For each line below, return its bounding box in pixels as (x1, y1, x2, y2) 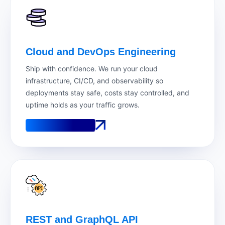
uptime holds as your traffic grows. (26, 100, 140, 109)
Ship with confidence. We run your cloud (26, 64, 158, 73)
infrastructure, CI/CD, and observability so (26, 76, 163, 85)
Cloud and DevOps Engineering (26, 46, 176, 57)
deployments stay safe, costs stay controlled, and (26, 88, 189, 97)
